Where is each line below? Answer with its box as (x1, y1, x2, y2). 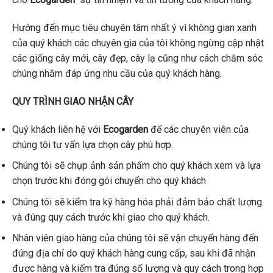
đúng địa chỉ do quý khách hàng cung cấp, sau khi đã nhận (12, 247, 255, 260)
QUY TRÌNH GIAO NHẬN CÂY (12, 95, 133, 107)
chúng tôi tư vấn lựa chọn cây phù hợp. (12, 138, 173, 151)
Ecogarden (103, 123, 151, 135)
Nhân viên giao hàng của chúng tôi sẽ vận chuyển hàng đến (12, 232, 258, 244)
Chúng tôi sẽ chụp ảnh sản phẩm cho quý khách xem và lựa (12, 160, 261, 172)
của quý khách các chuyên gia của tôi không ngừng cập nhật (12, 37, 264, 49)
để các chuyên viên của (151, 123, 249, 135)
